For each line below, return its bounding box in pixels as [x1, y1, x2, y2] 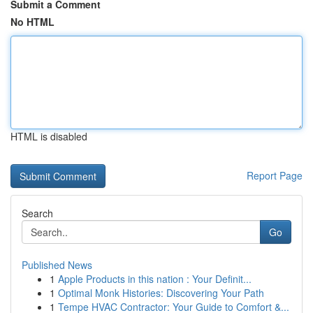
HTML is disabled [10, 129, 87, 143]
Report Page [247, 168, 303, 182]
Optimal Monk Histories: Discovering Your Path [58, 286, 264, 300]
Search [22, 206, 53, 220]
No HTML [10, 15, 54, 29]
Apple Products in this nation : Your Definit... [58, 272, 252, 286]
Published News [22, 258, 92, 272]
